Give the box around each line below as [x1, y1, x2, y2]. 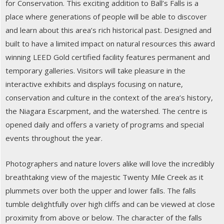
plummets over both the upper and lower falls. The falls [5, 185, 196, 196]
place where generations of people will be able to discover [5, 11, 207, 22]
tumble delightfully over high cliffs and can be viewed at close [5, 199, 215, 209]
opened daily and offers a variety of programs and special [5, 119, 204, 130]
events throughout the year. [5, 133, 102, 143]
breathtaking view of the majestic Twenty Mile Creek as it [5, 172, 203, 182]
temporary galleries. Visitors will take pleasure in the [5, 65, 185, 76]
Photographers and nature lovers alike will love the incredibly [5, 158, 214, 169]
